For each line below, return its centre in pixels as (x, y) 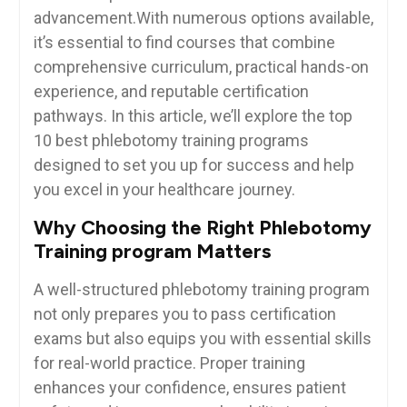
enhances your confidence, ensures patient (189, 388)
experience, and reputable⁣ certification (171, 92)
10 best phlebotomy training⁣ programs (171, 141)
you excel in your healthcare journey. (164, 190)
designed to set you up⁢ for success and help (194, 165)
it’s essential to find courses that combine (184, 43)
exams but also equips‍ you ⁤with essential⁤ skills (202, 339)
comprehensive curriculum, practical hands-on (201, 67)
